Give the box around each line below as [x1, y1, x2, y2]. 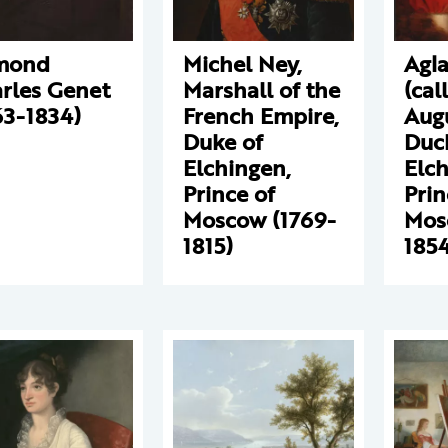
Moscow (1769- [183, 203, 336, 236]
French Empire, [183, 99, 339, 132]
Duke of [183, 125, 263, 158]
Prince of [183, 177, 275, 210]
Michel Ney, [183, 47, 302, 80]
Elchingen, [183, 151, 291, 184]
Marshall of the [183, 73, 340, 106]
